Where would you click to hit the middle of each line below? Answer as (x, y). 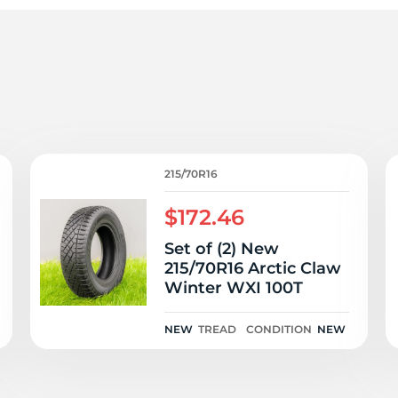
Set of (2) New (222, 249)
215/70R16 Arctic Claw (253, 268)
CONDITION (279, 329)
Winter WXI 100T (234, 288)
